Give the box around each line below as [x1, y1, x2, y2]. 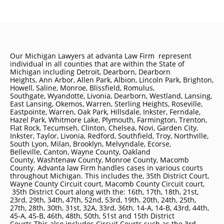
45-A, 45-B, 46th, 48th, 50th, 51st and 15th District [10, 211, 174, 220]
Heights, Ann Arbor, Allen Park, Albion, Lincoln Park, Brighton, [10, 75, 213, 84]
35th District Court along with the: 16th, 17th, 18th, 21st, [10, 187, 198, 196]
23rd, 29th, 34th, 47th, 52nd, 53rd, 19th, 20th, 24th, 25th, [10, 195, 196, 204]
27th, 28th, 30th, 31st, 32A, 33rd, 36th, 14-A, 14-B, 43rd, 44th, [10, 203, 209, 212]
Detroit [76, 67, 99, 76]
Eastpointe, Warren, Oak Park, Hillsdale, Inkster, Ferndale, [10, 107, 200, 116]
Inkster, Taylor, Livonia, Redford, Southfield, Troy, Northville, [10, 131, 208, 140]
